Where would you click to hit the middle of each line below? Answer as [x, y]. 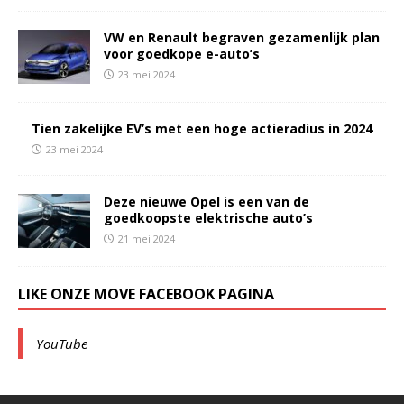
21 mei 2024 [147, 238]
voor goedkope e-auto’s [182, 53]
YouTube [62, 343]
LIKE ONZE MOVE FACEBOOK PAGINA [146, 294]
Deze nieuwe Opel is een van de [207, 201]
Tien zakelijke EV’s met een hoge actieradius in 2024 [202, 128]
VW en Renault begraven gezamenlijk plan [242, 37]
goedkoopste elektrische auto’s [208, 217]
